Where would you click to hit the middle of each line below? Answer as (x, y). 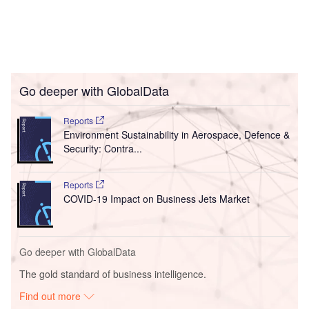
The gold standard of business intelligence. (113, 274)
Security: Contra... (102, 149)
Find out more (52, 296)
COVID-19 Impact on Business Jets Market (156, 199)
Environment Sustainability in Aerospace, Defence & (176, 135)
